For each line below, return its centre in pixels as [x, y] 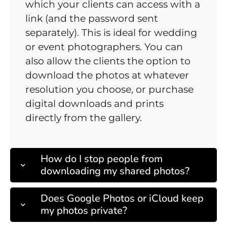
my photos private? [84, 211]
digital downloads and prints [94, 104]
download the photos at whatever [107, 75]
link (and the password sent [92, 19]
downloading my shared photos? [115, 171]
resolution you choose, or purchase [109, 90]
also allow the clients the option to [108, 61]
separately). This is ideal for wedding [111, 33]
